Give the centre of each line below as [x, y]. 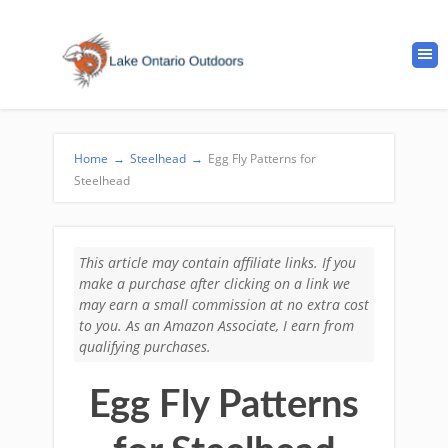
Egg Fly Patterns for [262, 158]
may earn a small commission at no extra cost [224, 304]
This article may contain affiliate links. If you [217, 262]
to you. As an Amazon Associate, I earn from [216, 325]
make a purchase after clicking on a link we [214, 283]
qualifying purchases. [145, 346]
